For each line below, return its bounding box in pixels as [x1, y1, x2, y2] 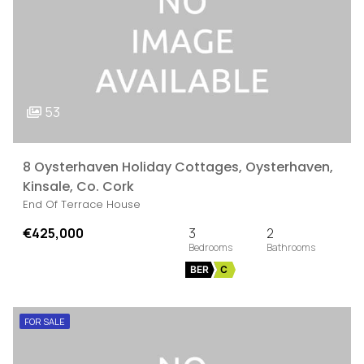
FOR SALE [24, 314, 65, 327]
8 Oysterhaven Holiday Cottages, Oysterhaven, [23, 157, 333, 176]
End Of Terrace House [23, 196, 141, 212]
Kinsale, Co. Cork [23, 176, 134, 196]
